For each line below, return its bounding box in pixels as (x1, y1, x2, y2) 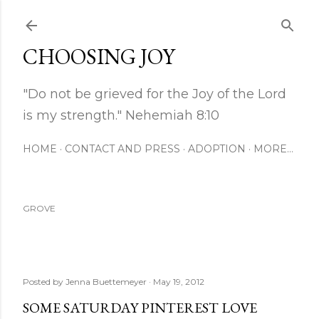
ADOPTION (188, 142, 246, 155)
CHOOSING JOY (23, 43, 175, 70)
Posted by (23, 276, 66, 287)
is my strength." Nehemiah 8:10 (23, 108, 219, 123)
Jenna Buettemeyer (66, 276, 147, 287)
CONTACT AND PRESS (65, 142, 180, 155)
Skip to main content (101, 9, 218, 27)
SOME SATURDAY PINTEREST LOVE (23, 298, 257, 317)
